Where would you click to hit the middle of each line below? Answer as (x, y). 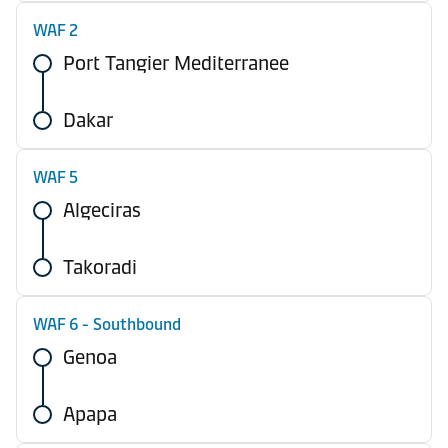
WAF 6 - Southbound (107, 324)
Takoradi (100, 267)
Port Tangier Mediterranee (176, 63)
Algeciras (102, 210)
